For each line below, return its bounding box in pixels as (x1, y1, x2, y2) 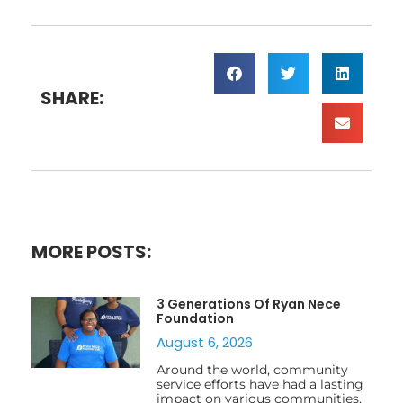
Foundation (156, 309, 234, 327)
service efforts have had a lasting (156, 375, 363, 392)
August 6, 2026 (156, 332, 253, 352)
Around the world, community (156, 361, 348, 378)
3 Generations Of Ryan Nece (156, 294, 341, 313)
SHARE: (40, 85, 103, 111)
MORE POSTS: (31, 238, 151, 264)
